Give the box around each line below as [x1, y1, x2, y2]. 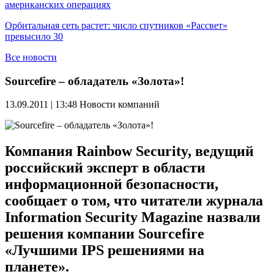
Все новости [5, 52, 57, 62]
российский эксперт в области [5, 160, 206, 176]
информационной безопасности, [5, 176, 218, 193]
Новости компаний [80, 99, 160, 110]
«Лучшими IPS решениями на [5, 242, 204, 259]
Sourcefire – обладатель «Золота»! [5, 74, 184, 87]
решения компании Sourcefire [5, 226, 204, 242]
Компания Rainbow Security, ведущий [5, 143, 254, 160]
